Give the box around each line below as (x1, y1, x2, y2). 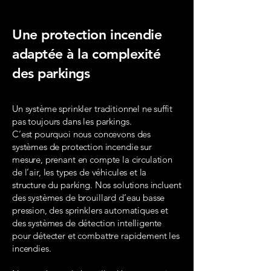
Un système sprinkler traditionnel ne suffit (12, 103, 172, 114)
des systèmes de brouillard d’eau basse (12, 192, 165, 203)
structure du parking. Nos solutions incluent (12, 179, 181, 191)
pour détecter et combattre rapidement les (12, 230, 180, 241)
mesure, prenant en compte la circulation (12, 154, 173, 165)
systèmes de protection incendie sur (12, 141, 152, 152)
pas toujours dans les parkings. (12, 116, 132, 127)
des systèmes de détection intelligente (12, 217, 162, 229)
